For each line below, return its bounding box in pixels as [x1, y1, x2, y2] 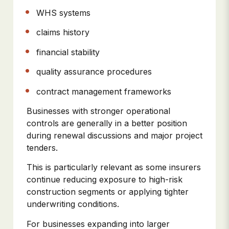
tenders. [27, 142, 58, 153]
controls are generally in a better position [27, 118, 187, 128]
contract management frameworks [36, 86, 174, 97]
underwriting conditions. [27, 199, 119, 210]
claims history [36, 27, 93, 38]
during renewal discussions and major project [27, 130, 202, 141]
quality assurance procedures [36, 66, 155, 77]
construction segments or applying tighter [27, 187, 189, 197]
